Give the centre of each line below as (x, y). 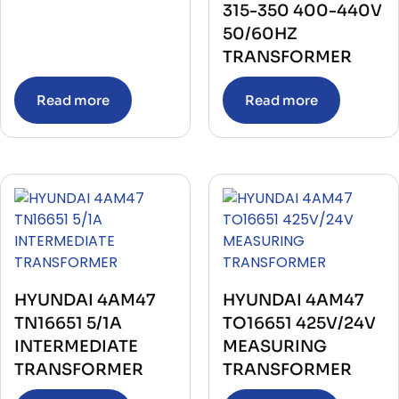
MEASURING (275, 346)
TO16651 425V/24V (299, 323)
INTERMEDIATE (76, 346)
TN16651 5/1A (68, 323)
